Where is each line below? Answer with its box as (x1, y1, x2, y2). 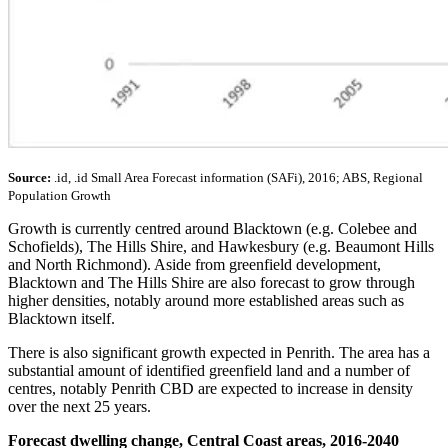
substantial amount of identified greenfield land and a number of (8, 362, 410, 380)
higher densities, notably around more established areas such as (8, 292, 404, 310)
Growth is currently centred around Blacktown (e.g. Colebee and (8, 220, 417, 238)
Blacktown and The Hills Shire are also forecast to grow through (8, 274, 415, 292)
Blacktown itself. (8, 310, 115, 328)
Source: (8, 170, 51, 186)
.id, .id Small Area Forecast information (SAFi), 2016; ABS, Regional (51, 170, 423, 186)
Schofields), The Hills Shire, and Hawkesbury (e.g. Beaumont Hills (8, 238, 434, 256)
